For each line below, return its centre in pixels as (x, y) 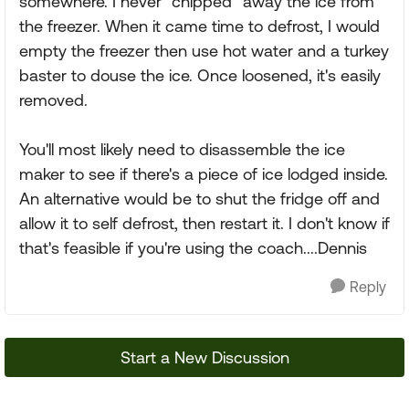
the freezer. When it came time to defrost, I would (199, 26)
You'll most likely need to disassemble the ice (182, 149)
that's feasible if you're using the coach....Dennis (193, 248)
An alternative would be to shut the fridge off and (199, 199)
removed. (53, 100)
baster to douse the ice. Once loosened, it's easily (200, 75)
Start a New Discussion (204, 357)
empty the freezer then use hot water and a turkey (204, 51)
